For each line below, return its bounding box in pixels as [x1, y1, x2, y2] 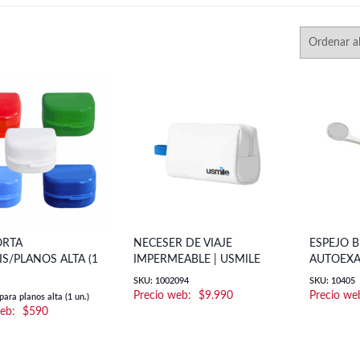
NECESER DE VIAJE [133, 238, 232, 250]
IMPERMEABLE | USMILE [133, 254, 260, 266]
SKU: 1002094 [133, 276, 189, 286]
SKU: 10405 [309, 276, 356, 286]
